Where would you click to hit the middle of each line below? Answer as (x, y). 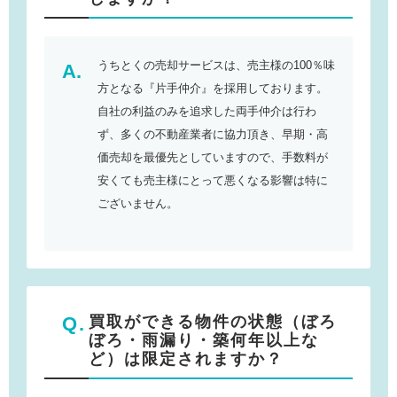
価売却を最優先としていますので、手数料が (213, 157)
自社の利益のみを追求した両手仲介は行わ (207, 111)
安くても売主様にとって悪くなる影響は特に (213, 180)
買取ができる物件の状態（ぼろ (213, 321)
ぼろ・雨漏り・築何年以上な (204, 340)
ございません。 (138, 203)
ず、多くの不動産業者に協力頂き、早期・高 (213, 134)
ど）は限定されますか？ (186, 358)
